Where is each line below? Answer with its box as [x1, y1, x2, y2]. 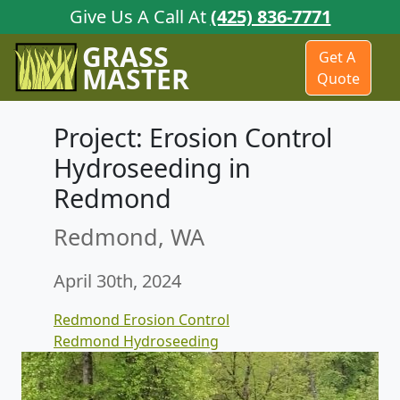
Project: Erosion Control [54, 120, 332, 155]
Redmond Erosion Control [54, 310, 229, 330]
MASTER [82, 60, 189, 97]
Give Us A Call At [69, 4, 211, 29]
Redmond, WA [54, 221, 204, 253]
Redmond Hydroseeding [54, 331, 219, 352]
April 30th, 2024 [54, 269, 181, 294]
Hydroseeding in [54, 150, 251, 186]
